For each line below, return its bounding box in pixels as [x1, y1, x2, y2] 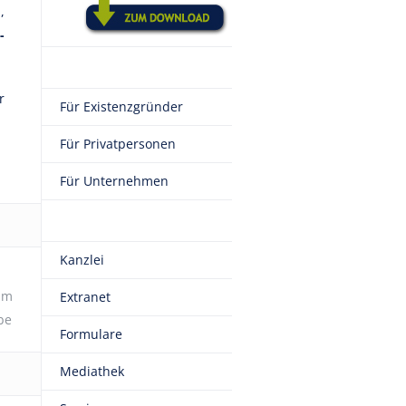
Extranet [60, 288, 111, 305]
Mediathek [60, 362, 124, 380]
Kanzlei [60, 251, 104, 268]
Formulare [60, 325, 122, 343]
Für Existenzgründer [60, 98, 183, 115]
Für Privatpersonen [60, 135, 176, 152]
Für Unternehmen [60, 172, 169, 189]
